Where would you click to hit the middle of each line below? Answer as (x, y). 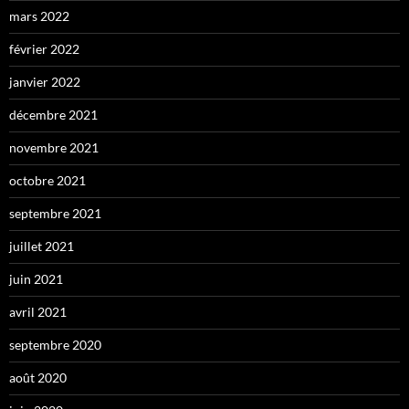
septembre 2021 (55, 214)
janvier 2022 (45, 82)
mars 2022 (39, 16)
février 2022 (44, 49)
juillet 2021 (42, 246)
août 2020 (38, 378)
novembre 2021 (54, 148)
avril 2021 (38, 312)
